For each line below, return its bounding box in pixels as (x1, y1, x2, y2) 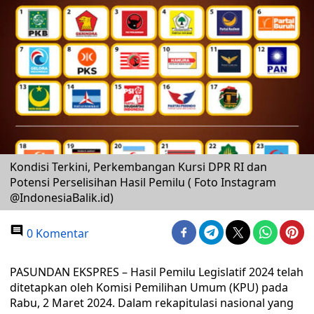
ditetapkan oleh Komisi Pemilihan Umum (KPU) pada (10, 280, 288, 295)
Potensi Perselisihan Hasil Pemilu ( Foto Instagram (10, 175, 276, 190)
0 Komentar (24, 226, 89, 241)
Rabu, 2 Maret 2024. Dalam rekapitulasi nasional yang (10, 295, 294, 310)
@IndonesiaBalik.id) (10, 190, 114, 205)
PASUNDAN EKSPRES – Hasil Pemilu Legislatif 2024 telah (10, 264, 303, 280)
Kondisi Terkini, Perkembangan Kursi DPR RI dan (10, 159, 267, 175)
